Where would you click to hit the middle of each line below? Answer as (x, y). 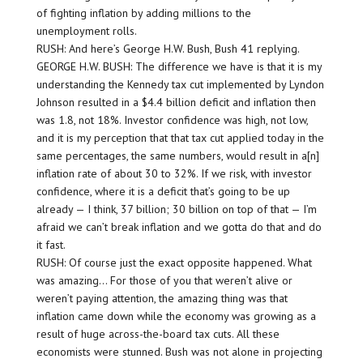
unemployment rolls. (86, 31)
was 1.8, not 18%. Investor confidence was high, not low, (172, 120)
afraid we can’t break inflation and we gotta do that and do (179, 227)
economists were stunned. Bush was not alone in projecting (179, 352)
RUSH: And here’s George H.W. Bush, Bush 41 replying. (168, 49)
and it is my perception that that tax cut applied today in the (180, 138)
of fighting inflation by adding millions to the (143, 13)
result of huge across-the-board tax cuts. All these (158, 334)
